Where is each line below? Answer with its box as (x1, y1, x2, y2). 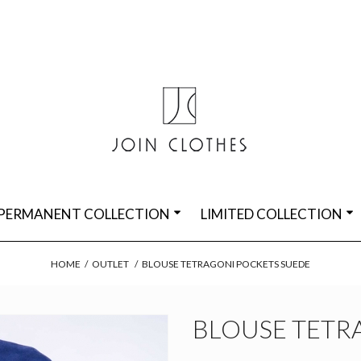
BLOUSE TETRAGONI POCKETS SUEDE (142, 258, 310, 270)
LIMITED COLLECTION (201, 205, 342, 222)
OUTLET (92, 258, 129, 270)
